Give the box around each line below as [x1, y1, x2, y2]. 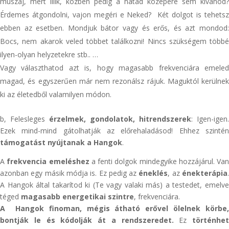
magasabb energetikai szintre [21, 192, 134, 201]
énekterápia [182, 168, 228, 178]
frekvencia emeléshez [7, 156, 89, 166]
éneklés [139, 168, 168, 178]
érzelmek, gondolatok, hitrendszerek [49, 114, 191, 124]
